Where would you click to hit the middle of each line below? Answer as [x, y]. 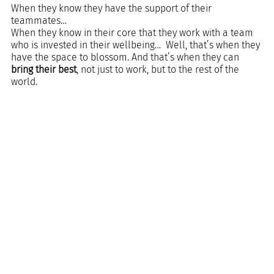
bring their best [44, 69]
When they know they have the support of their [113, 8]
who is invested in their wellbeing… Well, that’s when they [137, 45]
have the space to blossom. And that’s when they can [126, 57]
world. [24, 81]
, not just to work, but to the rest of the [159, 69]
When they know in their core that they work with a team [133, 32]
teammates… [41, 20]
